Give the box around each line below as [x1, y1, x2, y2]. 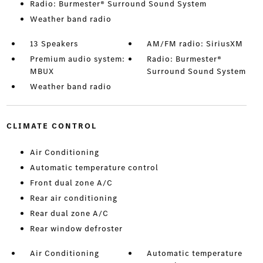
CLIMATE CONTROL [6, 120, 97, 132]
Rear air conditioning [29, 193, 117, 204]
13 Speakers [29, 38, 78, 50]
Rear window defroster [29, 223, 123, 235]
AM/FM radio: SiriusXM [147, 38, 244, 50]
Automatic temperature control [29, 162, 159, 174]
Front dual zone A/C [29, 177, 113, 189]
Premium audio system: [29, 53, 125, 65]
